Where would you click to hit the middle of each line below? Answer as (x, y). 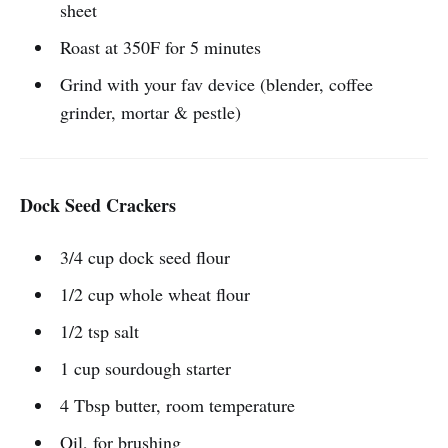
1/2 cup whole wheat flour (154, 294)
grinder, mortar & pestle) (150, 112)
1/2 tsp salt (99, 331)
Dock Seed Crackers (98, 205)
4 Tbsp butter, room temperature (177, 405)
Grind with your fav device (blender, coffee (216, 84)
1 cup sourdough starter (145, 368)
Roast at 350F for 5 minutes (160, 47)
